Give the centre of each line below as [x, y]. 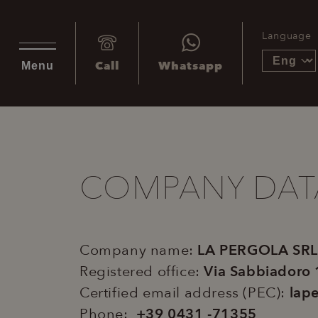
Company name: [139, 251]
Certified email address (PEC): [185, 293]
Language [287, 36]
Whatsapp [191, 66]
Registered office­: [142, 272]
